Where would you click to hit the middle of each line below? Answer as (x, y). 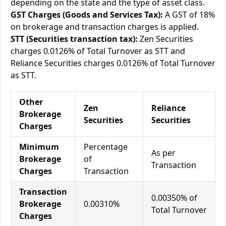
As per (163, 153)
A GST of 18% (189, 15)
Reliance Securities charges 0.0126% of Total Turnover (113, 63)
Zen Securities (165, 39)
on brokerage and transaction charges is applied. (105, 27)
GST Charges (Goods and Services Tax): (87, 15)
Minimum (39, 147)
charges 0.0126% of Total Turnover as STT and (98, 51)
